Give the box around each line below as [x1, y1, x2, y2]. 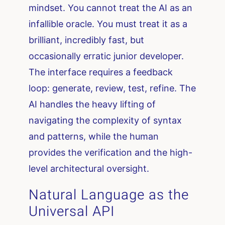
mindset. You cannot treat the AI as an [29, 3, 193, 14]
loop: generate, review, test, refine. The [29, 83, 196, 94]
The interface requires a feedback [29, 67, 173, 78]
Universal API [29, 201, 115, 222]
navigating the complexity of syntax [29, 115, 182, 126]
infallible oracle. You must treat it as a [29, 19, 188, 30]
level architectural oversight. [29, 163, 150, 174]
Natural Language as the [29, 185, 189, 206]
